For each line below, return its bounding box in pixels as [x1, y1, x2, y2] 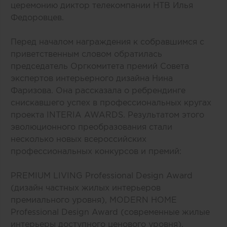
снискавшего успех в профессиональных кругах [11, 98, 211, 107]
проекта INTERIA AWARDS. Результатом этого [11, 110, 204, 120]
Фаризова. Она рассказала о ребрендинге [11, 86, 185, 95]
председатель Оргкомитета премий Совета [11, 61, 189, 71]
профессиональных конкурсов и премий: [11, 146, 181, 156]
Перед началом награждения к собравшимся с [11, 37, 204, 47]
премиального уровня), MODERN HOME [11, 195, 177, 205]
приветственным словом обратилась [11, 49, 162, 59]
